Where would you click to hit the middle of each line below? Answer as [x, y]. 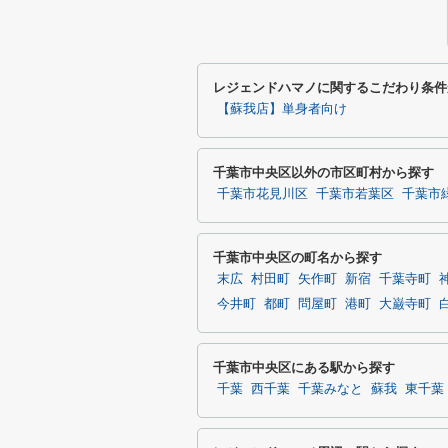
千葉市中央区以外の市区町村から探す [323, 172]
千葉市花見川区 [262, 194]
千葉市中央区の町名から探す [297, 257]
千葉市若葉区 [355, 194]
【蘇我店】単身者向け [282, 109]
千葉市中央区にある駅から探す [304, 367]
